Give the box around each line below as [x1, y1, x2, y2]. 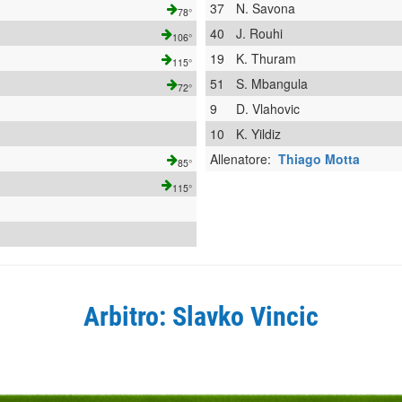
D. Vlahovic [236, 100, 300, 118]
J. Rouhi [236, 24, 283, 42]
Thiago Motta [278, 150, 360, 168]
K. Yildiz [236, 125, 281, 143]
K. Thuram [236, 49, 296, 67]
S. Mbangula [236, 74, 308, 92]
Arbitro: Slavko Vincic [83, 301, 319, 332]
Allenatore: [210, 150, 278, 168]
